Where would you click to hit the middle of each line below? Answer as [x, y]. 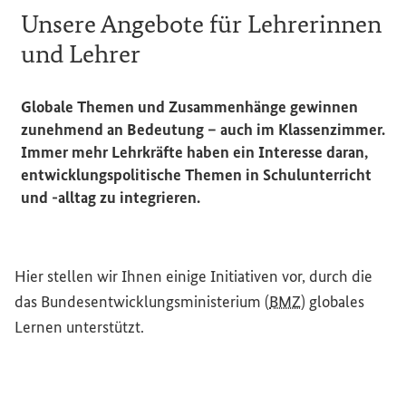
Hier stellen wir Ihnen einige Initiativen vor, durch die [193, 276]
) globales [333, 302]
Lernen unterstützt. [79, 327]
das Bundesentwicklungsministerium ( [142, 302]
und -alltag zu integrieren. [111, 198]
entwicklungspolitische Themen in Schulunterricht [196, 175]
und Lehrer [81, 54]
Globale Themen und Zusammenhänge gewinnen [189, 107]
